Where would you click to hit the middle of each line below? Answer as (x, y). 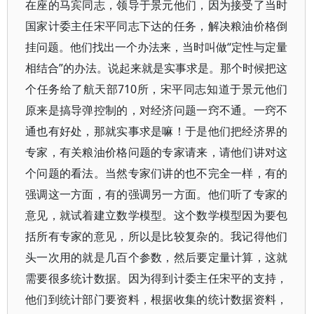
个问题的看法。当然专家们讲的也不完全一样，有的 (157, 173)
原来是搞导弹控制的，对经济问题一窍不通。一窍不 (157, 110)
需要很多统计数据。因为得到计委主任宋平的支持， (157, 278)
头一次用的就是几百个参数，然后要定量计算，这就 (157, 257)
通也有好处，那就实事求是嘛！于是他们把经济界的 (157, 131)
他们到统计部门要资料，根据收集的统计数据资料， (157, 299)
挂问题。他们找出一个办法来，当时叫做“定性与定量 (157, 47)
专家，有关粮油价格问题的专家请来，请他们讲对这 (157, 152)
